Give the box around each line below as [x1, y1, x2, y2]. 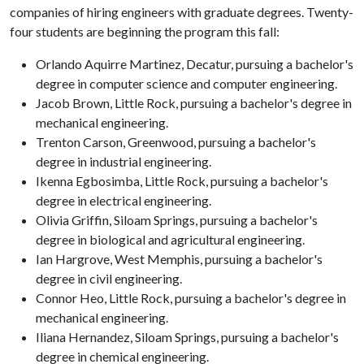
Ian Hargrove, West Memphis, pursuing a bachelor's [36, 251, 323, 266]
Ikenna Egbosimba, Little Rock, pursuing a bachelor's [36, 173, 328, 188]
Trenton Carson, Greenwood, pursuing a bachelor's [36, 134, 316, 149]
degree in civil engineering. [36, 271, 182, 286]
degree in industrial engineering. [36, 154, 211, 169]
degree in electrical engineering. [36, 193, 211, 208]
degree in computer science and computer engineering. [36, 76, 340, 91]
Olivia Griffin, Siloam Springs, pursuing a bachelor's [36, 212, 318, 227]
